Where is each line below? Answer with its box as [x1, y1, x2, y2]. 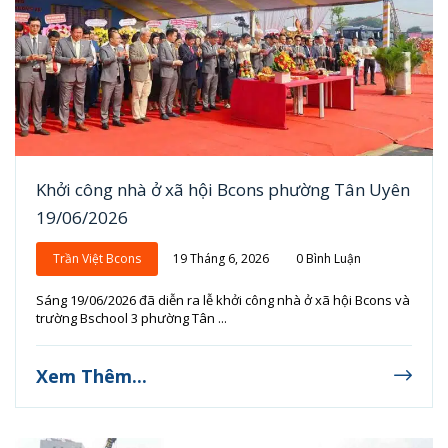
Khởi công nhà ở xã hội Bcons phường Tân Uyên [36, 178, 410, 202]
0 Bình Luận [296, 250, 361, 268]
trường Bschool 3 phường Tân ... [36, 309, 227, 328]
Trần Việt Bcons [53, 250, 141, 268]
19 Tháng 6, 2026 [173, 250, 269, 268]
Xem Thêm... [36, 364, 147, 389]
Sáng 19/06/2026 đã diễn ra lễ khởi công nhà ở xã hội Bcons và [36, 291, 410, 310]
